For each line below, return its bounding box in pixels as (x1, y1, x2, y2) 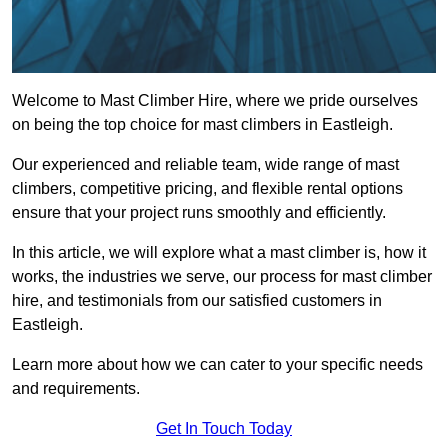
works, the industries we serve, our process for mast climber (12, 268, 432, 286)
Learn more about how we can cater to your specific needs (12, 356, 423, 374)
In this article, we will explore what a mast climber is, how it (12, 244, 426, 262)
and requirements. (12, 380, 140, 398)
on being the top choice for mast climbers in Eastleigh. (12, 116, 393, 134)
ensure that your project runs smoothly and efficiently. (12, 204, 386, 222)
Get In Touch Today (156, 420, 292, 438)
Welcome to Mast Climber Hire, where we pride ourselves (12, 92, 418, 110)
